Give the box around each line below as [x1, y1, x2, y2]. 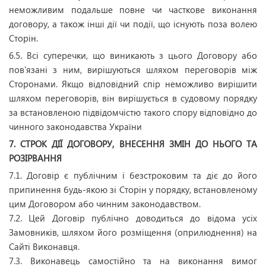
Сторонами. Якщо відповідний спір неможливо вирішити [9, 78, 257, 90]
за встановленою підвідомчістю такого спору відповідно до [9, 106, 257, 118]
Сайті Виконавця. [9, 240, 80, 252]
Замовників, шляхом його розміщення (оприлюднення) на [9, 226, 257, 238]
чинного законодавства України [9, 121, 142, 132]
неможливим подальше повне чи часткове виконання [9, 4, 257, 15]
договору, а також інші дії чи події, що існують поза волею [9, 18, 257, 30]
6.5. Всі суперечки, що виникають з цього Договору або [9, 49, 257, 61]
